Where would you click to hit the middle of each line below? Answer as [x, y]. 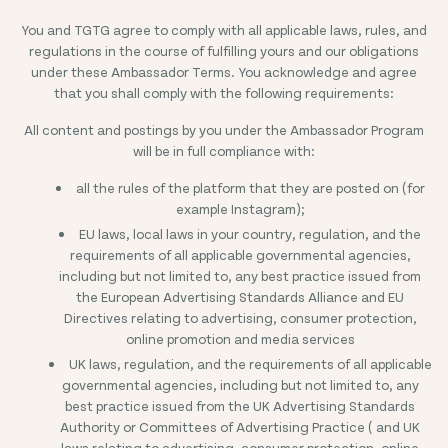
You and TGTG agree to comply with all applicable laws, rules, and [224, 29]
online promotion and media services [240, 338]
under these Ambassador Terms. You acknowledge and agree [224, 71]
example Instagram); [240, 208]
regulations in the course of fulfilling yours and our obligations [224, 50]
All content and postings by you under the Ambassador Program [224, 129]
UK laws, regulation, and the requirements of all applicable [250, 363]
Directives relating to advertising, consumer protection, [240, 317]
